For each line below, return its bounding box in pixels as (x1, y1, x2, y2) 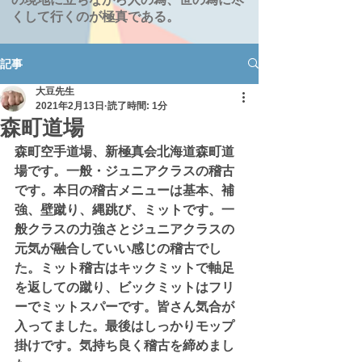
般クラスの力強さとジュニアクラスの (15, 221, 234, 236)
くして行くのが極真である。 (11, 9, 179, 23)
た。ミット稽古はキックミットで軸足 (15, 260, 234, 275)
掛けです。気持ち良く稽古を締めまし (15, 338, 234, 352)
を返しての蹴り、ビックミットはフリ (15, 280, 234, 294)
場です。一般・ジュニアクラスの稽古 (15, 163, 234, 178)
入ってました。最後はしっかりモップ (15, 318, 234, 333)
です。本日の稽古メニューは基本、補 (15, 183, 234, 197)
